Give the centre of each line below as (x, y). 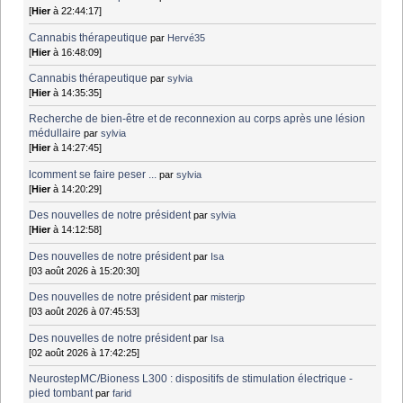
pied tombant (61, 394)
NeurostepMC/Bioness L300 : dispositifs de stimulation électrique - (191, 379)
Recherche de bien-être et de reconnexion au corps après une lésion (197, 119)
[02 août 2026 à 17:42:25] (85, 352)
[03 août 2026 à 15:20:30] (85, 270)
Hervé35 (187, 37)
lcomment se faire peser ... (93, 174)
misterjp (228, 297)
